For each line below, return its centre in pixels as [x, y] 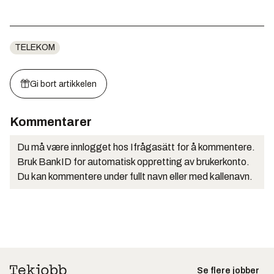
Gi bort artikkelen [63, 84]
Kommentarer [51, 122]
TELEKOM [35, 48]
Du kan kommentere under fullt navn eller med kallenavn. [135, 177]
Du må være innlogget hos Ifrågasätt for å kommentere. [136, 147]
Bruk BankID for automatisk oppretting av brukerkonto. [133, 162]
